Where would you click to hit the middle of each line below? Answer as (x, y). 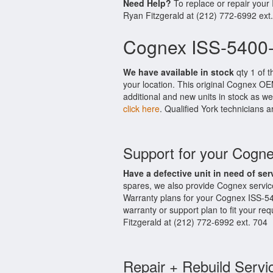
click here (141, 108)
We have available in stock (179, 72)
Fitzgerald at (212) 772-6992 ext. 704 (195, 222)
